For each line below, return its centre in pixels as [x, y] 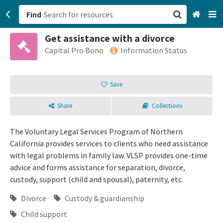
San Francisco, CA [146, 45]
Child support [43, 214]
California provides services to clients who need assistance [109, 143]
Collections [167, 106]
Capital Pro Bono [74, 50]
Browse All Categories [155, 66]
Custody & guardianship [104, 198]
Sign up [129, 95]
